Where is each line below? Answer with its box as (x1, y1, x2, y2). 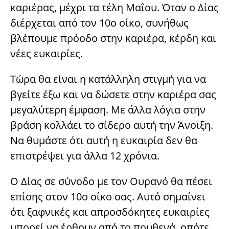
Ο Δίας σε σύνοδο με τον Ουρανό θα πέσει (10, 174, 212, 188)
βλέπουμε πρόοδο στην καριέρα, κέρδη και (10, 31, 216, 45)
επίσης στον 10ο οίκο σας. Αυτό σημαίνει (10, 189, 205, 203)
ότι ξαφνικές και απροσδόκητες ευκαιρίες (10, 204, 210, 219)
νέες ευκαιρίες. (10, 46, 83, 60)
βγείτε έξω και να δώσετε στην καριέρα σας (10, 87, 216, 101)
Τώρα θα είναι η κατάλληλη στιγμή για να (10, 72, 206, 86)
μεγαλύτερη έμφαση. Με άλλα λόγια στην (10, 102, 205, 117)
